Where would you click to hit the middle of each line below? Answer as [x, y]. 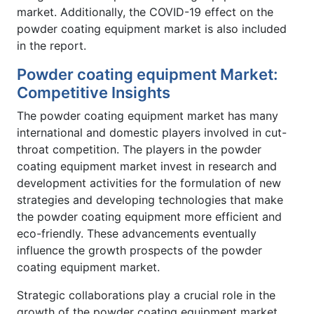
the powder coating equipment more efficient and [149, 216]
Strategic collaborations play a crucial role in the [146, 295]
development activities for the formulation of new [149, 183]
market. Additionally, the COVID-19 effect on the [145, 12]
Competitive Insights [94, 92]
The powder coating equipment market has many [148, 115]
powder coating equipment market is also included [152, 28]
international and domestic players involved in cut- [152, 132]
